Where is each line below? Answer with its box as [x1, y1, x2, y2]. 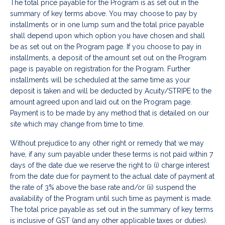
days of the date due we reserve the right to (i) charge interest [10, 161, 209, 170]
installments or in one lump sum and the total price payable [10, 21, 204, 29]
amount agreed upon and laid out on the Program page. [10, 98, 192, 106]
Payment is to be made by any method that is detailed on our [10, 109, 209, 118]
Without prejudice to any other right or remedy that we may [10, 139, 204, 148]
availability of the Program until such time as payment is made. [10, 194, 212, 203]
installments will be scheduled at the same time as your [10, 76, 190, 84]
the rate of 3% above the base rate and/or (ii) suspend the [10, 183, 196, 192]
